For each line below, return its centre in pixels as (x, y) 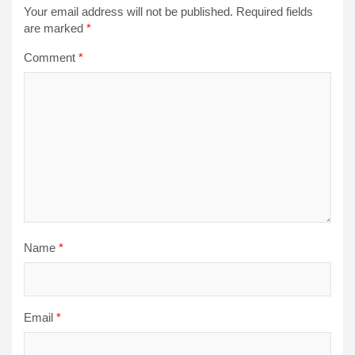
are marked (55, 28)
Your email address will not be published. (128, 11)
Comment (51, 57)
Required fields (275, 11)
